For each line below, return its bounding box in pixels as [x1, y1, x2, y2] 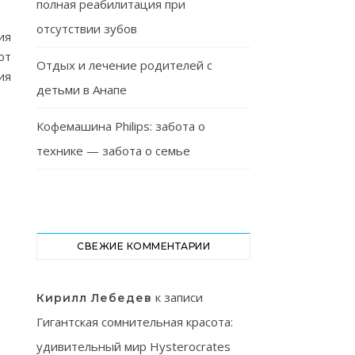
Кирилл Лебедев [36, 291, 152, 305]
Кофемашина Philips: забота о [36, 118, 205, 134]
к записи [152, 289, 203, 305]
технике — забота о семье [36, 143, 190, 158]
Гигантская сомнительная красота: [36, 314, 233, 330]
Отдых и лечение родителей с [36, 57, 212, 73]
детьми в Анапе [36, 82, 127, 97]
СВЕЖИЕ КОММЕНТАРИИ [77, 240, 210, 252]
